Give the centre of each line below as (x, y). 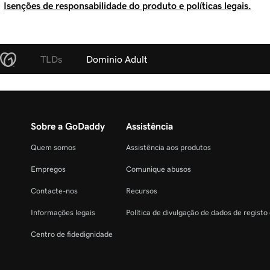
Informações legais (63, 213)
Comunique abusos (159, 169)
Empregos (48, 169)
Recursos (142, 191)
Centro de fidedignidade (72, 234)
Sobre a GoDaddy (68, 126)
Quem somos (53, 148)
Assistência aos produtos (168, 148)
